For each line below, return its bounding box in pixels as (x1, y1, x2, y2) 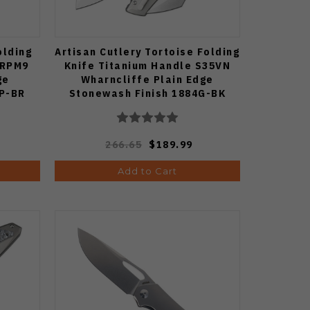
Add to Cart (117, 165, 177, 176)
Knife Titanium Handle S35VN (64, 58, 231, 72)
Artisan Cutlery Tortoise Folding (55, 44, 240, 58)
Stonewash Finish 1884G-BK (69, 86, 226, 100)
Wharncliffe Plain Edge (80, 72, 214, 86)
